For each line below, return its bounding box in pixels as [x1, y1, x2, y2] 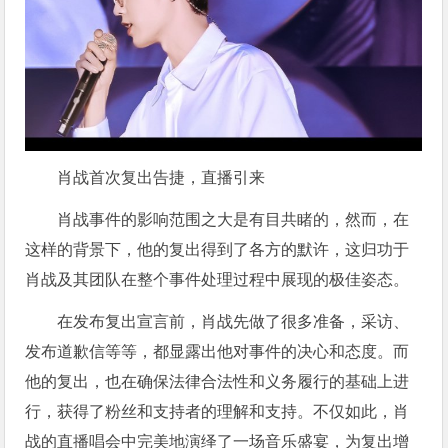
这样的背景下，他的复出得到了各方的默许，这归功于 [25, 240, 410, 258]
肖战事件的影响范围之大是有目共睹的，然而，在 [57, 210, 410, 228]
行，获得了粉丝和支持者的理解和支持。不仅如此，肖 [25, 402, 410, 420]
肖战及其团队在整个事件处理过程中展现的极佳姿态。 [25, 270, 410, 288]
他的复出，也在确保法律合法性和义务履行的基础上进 [25, 372, 410, 390]
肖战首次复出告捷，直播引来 [57, 168, 266, 186]
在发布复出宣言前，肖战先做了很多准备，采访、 [57, 312, 410, 330]
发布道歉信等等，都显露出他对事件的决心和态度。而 [25, 342, 410, 360]
